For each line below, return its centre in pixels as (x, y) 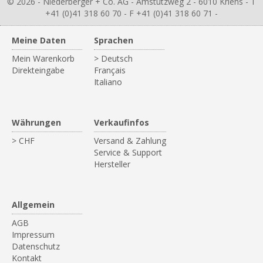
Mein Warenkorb (43, 58)
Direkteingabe (38, 70)
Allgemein (33, 205)
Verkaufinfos (122, 122)
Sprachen (114, 40)
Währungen (36, 122)
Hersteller (112, 164)
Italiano (108, 82)
